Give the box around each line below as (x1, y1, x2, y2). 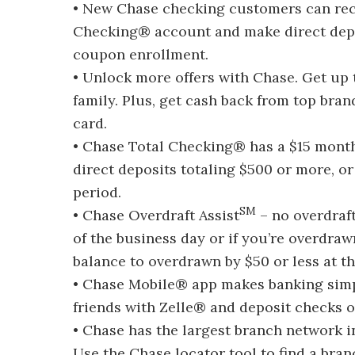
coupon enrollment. (73, 45, 208, 63)
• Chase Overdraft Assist (73, 206, 239, 224)
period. (73, 183, 121, 201)
